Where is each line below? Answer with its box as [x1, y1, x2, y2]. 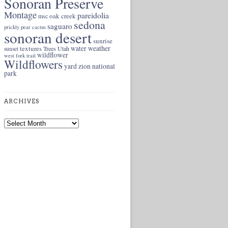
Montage [4, 9, 37, 21]
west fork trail [4, 52, 36, 59]
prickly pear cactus [4, 23, 46, 31]
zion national [78, 62, 115, 71]
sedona [74, 17, 105, 32]
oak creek [49, 11, 76, 20]
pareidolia [77, 10, 109, 20]
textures [20, 44, 42, 53]
